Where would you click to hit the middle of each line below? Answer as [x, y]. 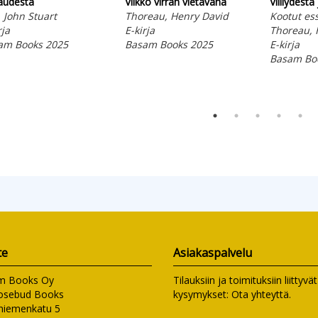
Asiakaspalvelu [212, 252]
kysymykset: [202, 294]
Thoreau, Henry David [176, 16]
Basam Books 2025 [169, 44]
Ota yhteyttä [260, 294]
